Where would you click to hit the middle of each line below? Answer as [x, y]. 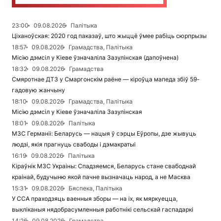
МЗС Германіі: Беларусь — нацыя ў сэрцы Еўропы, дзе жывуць [104, 134]
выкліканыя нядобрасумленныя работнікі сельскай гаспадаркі [103, 210]
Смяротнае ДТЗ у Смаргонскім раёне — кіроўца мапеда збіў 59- [106, 79]
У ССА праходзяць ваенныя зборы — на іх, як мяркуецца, [95, 199]
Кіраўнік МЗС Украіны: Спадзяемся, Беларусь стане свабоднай [104, 166]
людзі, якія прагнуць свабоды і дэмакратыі [74, 145]
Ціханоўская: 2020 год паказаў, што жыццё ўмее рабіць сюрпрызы [109, 36]
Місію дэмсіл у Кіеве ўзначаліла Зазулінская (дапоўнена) [95, 58]
